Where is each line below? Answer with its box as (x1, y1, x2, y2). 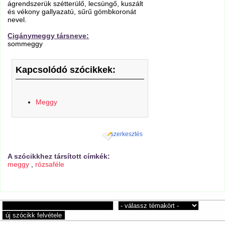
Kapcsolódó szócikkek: (15, 64, 116, 75)
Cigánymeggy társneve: (8, 32, 89, 40)
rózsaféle (35, 160, 65, 168)
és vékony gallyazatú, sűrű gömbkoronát (8, 8, 137, 16)
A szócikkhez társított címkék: (8, 152, 110, 160)
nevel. (8, 16, 27, 24)
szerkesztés (110, 131, 143, 138)
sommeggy (8, 40, 43, 48)
